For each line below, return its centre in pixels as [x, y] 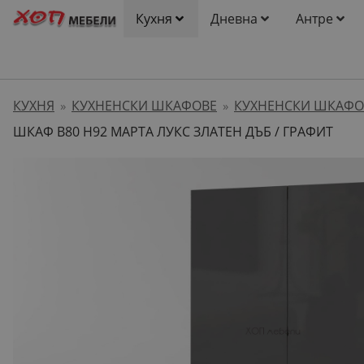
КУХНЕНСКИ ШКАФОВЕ [144, 106]
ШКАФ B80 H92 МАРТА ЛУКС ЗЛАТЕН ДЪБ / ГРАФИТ [173, 132]
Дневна [234, 19]
